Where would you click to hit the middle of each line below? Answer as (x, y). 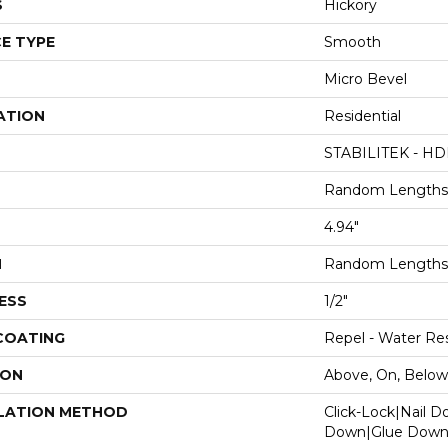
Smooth (352, 42)
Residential (362, 116)
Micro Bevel (365, 79)
